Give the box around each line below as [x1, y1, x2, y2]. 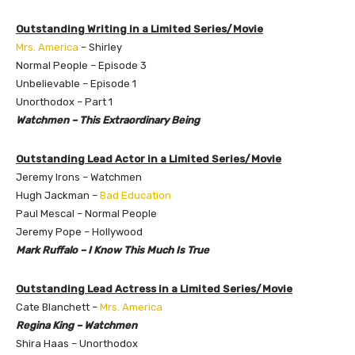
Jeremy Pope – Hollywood [16, 225, 143, 238]
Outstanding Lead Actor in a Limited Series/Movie [16, 152, 281, 165]
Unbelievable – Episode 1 [16, 77, 136, 90]
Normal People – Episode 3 [16, 59, 147, 71]
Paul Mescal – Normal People [16, 207, 157, 219]
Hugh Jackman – [16, 189, 100, 201]
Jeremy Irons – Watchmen [16, 170, 142, 183]
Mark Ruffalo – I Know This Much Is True [16, 243, 209, 256]
